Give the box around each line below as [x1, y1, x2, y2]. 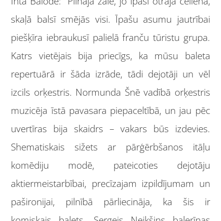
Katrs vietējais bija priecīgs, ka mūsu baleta [11, 49, 210, 63]
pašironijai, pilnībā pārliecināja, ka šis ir [11, 195, 210, 209]
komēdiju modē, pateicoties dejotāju [11, 159, 210, 172]
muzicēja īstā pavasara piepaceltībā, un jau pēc [11, 104, 210, 117]
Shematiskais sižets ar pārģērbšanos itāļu [11, 141, 210, 154]
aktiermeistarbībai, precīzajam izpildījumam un [11, 177, 210, 190]
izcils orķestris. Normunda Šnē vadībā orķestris [11, 86, 210, 99]
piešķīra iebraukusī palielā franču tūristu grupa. [11, 31, 210, 44]
